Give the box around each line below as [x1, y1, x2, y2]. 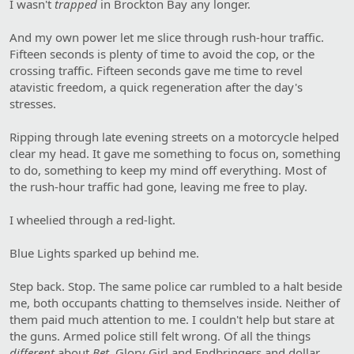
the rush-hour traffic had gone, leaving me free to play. [9, 178, 307, 194]
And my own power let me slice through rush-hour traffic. [9, 28, 324, 45]
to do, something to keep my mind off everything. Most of [9, 161, 326, 178]
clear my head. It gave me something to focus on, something [9, 145, 341, 161]
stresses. [9, 95, 56, 111]
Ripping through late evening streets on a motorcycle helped [9, 128, 339, 145]
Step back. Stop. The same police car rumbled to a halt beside [9, 277, 342, 294]
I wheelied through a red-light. [9, 211, 175, 228]
